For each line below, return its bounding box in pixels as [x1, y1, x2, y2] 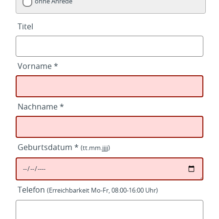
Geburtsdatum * [18, 141, 81, 153]
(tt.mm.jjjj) [81, 143, 110, 152]
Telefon [18, 184, 47, 195]
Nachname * [18, 101, 64, 112]
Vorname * [18, 60, 58, 71]
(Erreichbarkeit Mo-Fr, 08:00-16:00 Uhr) [47, 186, 158, 195]
